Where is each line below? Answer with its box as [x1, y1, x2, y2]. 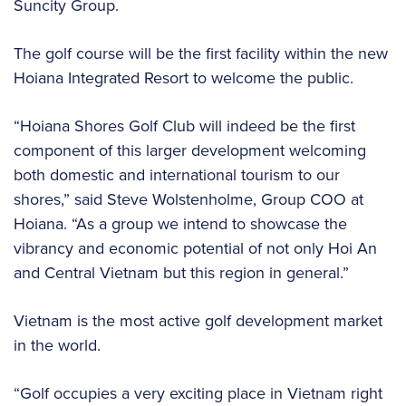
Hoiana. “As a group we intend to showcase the [14, 211, 347, 236]
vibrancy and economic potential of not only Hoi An [14, 236, 377, 260]
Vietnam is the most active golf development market [14, 308, 382, 333]
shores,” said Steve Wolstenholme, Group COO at [14, 187, 363, 211]
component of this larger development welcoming [14, 138, 366, 162]
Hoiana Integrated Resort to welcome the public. [14, 65, 353, 90]
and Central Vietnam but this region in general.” [14, 260, 353, 285]
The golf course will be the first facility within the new [14, 41, 388, 65]
